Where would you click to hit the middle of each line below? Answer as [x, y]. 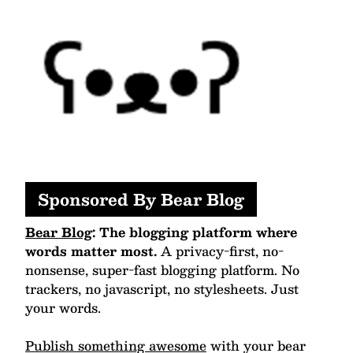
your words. [63, 308]
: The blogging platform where [195, 232]
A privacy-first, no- [220, 251]
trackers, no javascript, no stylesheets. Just [162, 289]
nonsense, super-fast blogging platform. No [162, 270]
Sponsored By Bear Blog [141, 200]
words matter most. [91, 251]
